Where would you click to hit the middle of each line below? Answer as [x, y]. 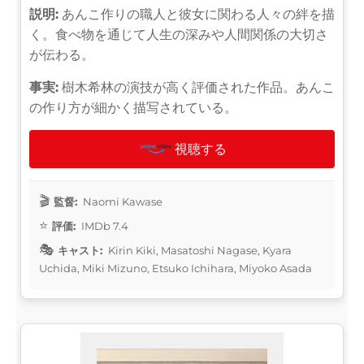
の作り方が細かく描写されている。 [133, 107]
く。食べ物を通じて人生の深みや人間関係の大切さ [179, 34]
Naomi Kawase [121, 201]
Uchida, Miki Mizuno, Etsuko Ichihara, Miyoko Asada [175, 268]
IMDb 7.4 [104, 225]
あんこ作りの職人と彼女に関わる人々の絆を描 [197, 14]
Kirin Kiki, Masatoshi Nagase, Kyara [199, 250]
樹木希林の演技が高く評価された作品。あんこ [197, 87]
